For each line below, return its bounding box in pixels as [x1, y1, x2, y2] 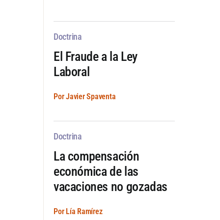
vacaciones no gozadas [53, 179, 167, 194]
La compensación [53, 148, 139, 164]
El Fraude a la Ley [53, 49, 137, 64]
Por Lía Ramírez [53, 206, 103, 216]
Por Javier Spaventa [53, 91, 116, 101]
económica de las [53, 164, 138, 179]
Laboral [53, 64, 90, 79]
